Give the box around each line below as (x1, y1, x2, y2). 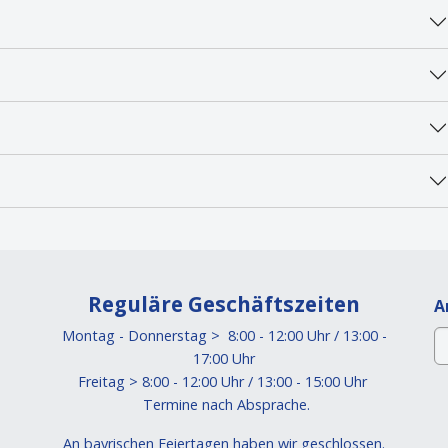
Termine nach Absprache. (138, 395, 310, 414)
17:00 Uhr (193, 349, 255, 368)
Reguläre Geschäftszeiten (88, 290, 360, 318)
